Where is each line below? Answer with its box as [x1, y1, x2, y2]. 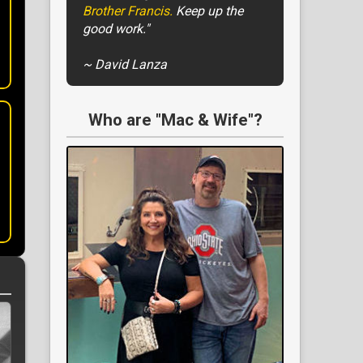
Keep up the [176, 3, 243, 19]
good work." [83, 21, 149, 37]
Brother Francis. [83, 3, 176, 19]
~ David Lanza [83, 57, 167, 73]
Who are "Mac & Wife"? [88, 110, 263, 130]
